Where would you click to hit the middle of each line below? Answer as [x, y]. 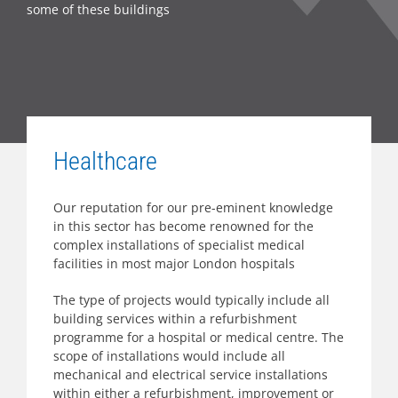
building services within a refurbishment [175, 318]
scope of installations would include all [169, 356]
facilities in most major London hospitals [174, 263]
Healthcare [105, 161]
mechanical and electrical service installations [191, 374]
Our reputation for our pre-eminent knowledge [193, 207]
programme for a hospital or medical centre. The [199, 337]
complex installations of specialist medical [179, 245]
